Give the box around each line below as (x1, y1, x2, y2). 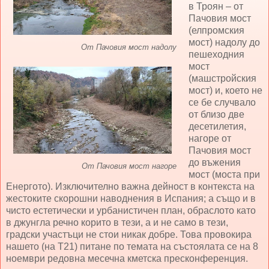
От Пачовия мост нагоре (82, 162, 177, 171)
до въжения (188, 157, 241, 168)
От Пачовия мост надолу (81, 43, 177, 52)
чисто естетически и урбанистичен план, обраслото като (6, 205, 256, 216)
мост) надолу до (188, 37, 260, 48)
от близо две (188, 109, 244, 120)
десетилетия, (188, 121, 246, 132)
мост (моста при (188, 169, 260, 180)
